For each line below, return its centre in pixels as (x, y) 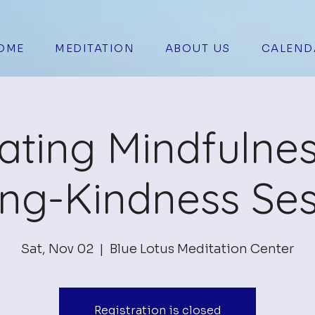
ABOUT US (198, 48)
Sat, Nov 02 (57, 249)
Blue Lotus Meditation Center (202, 249)
